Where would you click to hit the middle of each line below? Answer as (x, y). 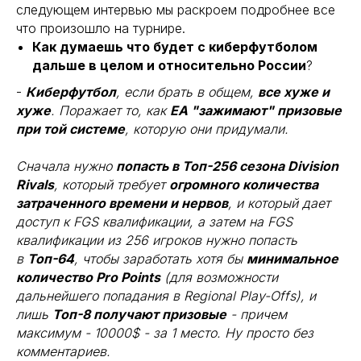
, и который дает (279, 203)
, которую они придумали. (207, 129)
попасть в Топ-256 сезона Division (227, 166)
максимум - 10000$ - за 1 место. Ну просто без (165, 333)
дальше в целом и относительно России (169, 65)
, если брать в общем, (187, 92)
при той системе (71, 129)
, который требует (112, 185)
